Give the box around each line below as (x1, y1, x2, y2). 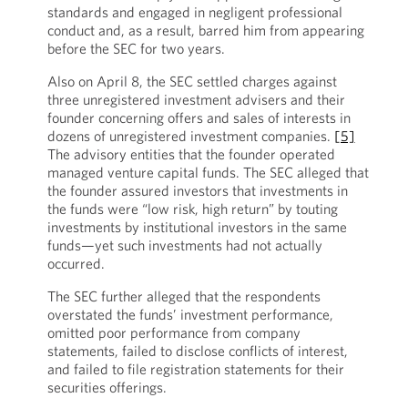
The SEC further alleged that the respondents (46, 287, 321, 305)
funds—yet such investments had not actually (46, 236, 322, 254)
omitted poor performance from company (46, 323, 301, 342)
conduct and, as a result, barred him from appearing (46, 21, 364, 39)
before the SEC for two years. (46, 39, 225, 57)
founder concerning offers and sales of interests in (46, 108, 351, 127)
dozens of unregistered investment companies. (46, 127, 334, 145)
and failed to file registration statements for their (46, 360, 344, 378)
